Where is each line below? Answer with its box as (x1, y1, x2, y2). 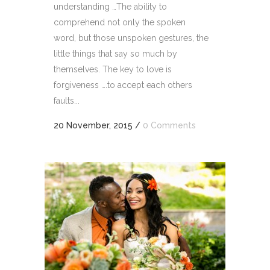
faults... (54, 96, 80, 105)
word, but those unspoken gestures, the (54, 33, 209, 43)
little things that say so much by (54, 49, 177, 58)
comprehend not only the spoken (54, 17, 186, 27)
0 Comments (143, 121, 196, 130)
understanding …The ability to (54, 2, 167, 11)
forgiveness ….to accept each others (54, 80, 192, 90)
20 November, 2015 (54, 121, 133, 130)
